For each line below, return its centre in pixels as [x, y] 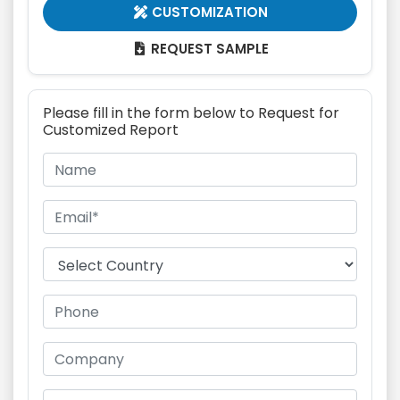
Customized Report [111, 130]
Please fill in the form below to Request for [191, 113]
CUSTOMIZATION [208, 12]
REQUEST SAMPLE [208, 49]
